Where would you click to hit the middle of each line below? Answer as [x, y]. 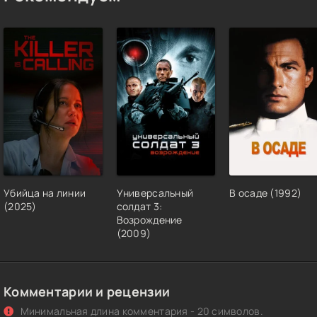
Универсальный [155, 193]
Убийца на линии [45, 193]
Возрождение [149, 220]
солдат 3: [139, 207]
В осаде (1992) [266, 193]
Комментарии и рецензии [87, 292]
